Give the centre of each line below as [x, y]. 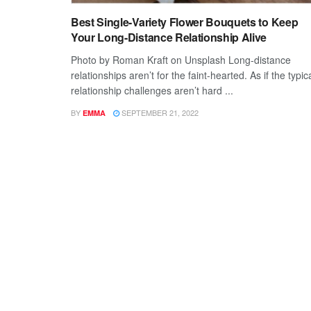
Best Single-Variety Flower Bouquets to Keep [185, 22]
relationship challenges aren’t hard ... [152, 90]
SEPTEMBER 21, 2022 [159, 112]
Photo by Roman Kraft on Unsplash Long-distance [181, 59]
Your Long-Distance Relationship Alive [169, 37]
